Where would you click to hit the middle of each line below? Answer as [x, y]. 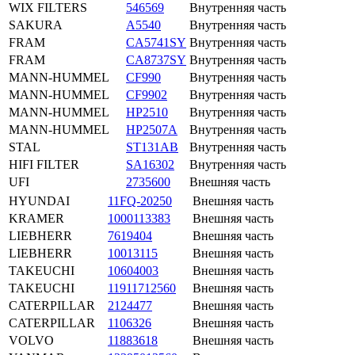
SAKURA [36, 25]
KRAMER [36, 218]
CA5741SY [156, 42]
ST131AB [152, 147]
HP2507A [152, 129]
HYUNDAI [39, 200]
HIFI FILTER [44, 164]
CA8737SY [156, 59]
